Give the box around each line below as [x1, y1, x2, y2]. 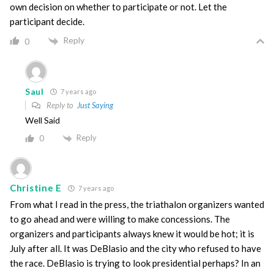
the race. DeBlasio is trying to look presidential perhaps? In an [10, 257, 261, 268]
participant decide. [10, 16, 84, 28]
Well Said [25, 114, 60, 125]
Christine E [10, 182, 62, 194]
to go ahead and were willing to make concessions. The [10, 213, 230, 224]
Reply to [45, 100, 77, 110]
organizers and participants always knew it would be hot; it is [10, 228, 254, 239]
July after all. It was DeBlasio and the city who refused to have [10, 242, 261, 254]
